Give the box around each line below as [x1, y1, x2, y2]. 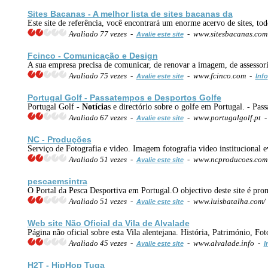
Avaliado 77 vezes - [66, 29, 136, 38]
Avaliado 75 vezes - [66, 71, 136, 80]
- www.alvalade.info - [183, 238, 264, 248]
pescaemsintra [27, 176, 87, 186]
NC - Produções [27, 134, 92, 144]
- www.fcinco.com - [183, 71, 255, 80]
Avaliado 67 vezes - [66, 112, 136, 122]
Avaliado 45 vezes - [66, 238, 136, 248]
